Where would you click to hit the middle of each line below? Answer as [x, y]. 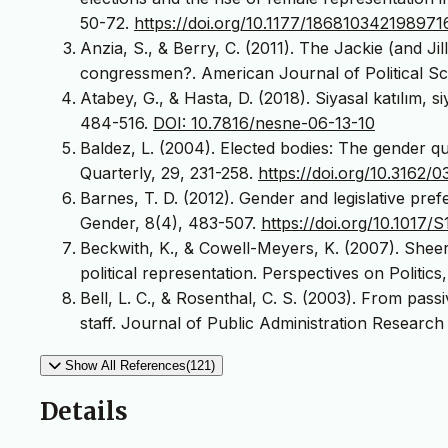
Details [84, 412]
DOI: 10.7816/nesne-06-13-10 [264, 122]
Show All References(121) [140, 365]
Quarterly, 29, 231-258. [169, 172]
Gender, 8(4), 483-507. [170, 222]
